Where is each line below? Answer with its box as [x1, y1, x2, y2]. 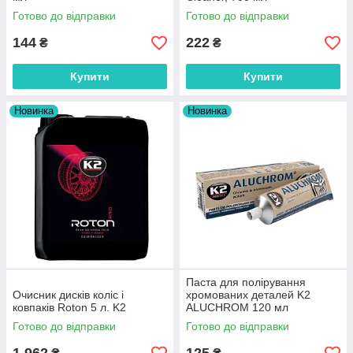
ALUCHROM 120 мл [186, 301, 288, 314]
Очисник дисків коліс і [13, 288, 124, 301]
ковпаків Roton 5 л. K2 [13, 301, 126, 314]
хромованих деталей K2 [186, 288, 310, 301]
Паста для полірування [186, 276, 306, 288]
